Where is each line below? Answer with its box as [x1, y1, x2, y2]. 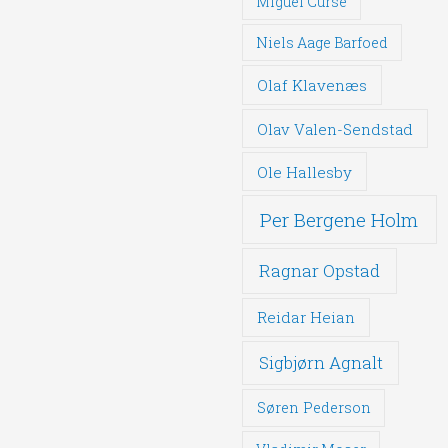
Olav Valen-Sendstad [257, 118, 413, 139]
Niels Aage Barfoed [256, 32, 389, 52]
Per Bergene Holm [260, 206, 419, 232]
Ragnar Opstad [259, 259, 381, 283]
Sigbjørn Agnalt [258, 351, 383, 375]
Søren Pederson [256, 398, 371, 418]
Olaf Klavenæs [257, 74, 368, 95]
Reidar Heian [257, 307, 356, 328]
